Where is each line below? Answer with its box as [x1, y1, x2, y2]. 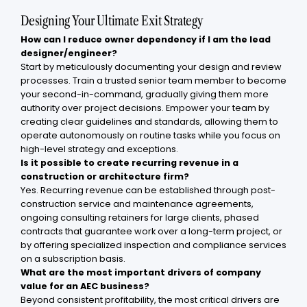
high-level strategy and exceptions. [21, 143, 178, 156]
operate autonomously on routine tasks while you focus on [21, 130, 280, 142]
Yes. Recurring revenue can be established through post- [21, 184, 275, 197]
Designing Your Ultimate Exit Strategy [21, 11, 204, 29]
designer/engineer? [21, 47, 117, 60]
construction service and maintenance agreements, [21, 198, 254, 210]
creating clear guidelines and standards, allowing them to [21, 116, 278, 128]
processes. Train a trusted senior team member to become [21, 75, 286, 87]
